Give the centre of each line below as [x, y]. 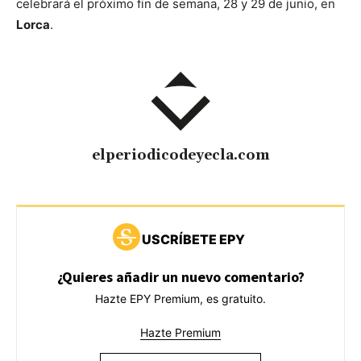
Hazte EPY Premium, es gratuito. [180, 299]
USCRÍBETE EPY [193, 240]
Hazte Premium [180, 333]
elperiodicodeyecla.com [180, 156]
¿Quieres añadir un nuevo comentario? [180, 277]
